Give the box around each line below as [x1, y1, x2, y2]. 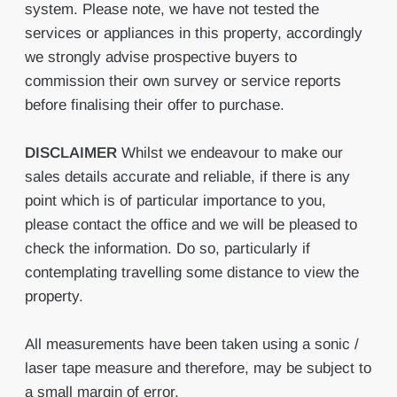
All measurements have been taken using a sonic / [24, 336, 359, 353]
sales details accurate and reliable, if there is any [24, 168, 350, 185]
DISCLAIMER [24, 144, 117, 161]
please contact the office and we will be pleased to [24, 216, 357, 233]
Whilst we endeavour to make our [121, 144, 343, 161]
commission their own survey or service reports [24, 73, 341, 90]
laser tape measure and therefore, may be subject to [24, 360, 371, 377]
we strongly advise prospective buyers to [24, 49, 297, 66]
